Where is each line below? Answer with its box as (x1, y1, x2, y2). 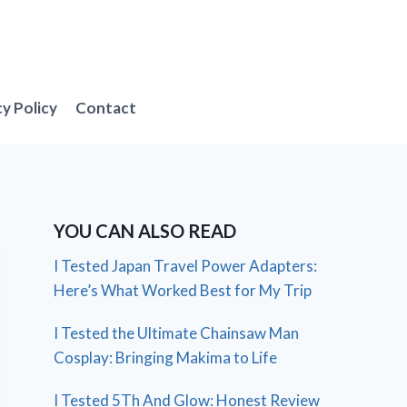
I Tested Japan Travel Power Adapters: (54, 255, 318, 275)
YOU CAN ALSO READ (54, 219, 237, 242)
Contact (75, 98, 137, 118)
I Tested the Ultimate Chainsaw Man (54, 323, 300, 342)
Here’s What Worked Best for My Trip (54, 280, 313, 300)
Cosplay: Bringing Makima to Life (54, 347, 278, 367)
